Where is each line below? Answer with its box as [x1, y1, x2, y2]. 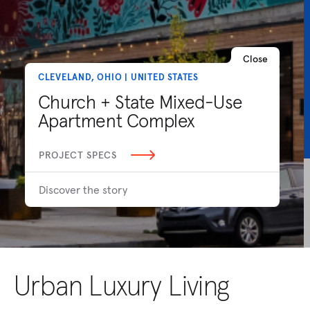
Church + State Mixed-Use [37, 90, 244, 114]
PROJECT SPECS [39, 149, 118, 162]
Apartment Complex [37, 109, 195, 133]
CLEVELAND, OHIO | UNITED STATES [37, 71, 199, 83]
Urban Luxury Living [14, 268, 230, 303]
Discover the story [39, 183, 128, 197]
